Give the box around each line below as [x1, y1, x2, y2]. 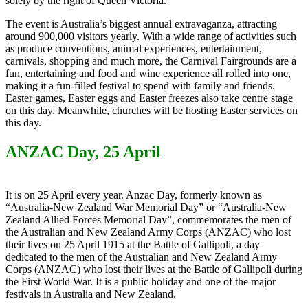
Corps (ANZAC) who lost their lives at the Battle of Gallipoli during [5, 263, 302, 275]
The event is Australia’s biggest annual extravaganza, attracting [5, 18, 277, 30]
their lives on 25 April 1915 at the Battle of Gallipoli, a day [5, 238, 260, 250]
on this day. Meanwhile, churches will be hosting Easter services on [5, 104, 298, 117]
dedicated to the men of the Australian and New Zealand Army [5, 250, 277, 263]
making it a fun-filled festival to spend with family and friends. [5, 80, 275, 92]
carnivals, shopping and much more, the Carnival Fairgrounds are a [5, 55, 296, 67]
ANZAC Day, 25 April [5, 143, 161, 162]
